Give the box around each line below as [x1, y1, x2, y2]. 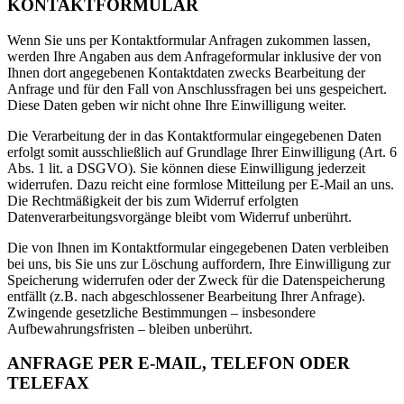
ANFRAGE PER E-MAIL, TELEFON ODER [7, 353, 350, 373]
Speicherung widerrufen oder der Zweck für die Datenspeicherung [7, 271, 385, 288]
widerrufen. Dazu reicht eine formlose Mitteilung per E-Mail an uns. [7, 176, 394, 192]
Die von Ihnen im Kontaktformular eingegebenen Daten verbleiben [7, 239, 389, 255]
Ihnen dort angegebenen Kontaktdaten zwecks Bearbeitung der [7, 64, 365, 80]
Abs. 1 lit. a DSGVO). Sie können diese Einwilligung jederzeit [7, 160, 365, 176]
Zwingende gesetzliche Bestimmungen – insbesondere [7, 304, 316, 320]
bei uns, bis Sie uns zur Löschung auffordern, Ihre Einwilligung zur [7, 255, 390, 271]
